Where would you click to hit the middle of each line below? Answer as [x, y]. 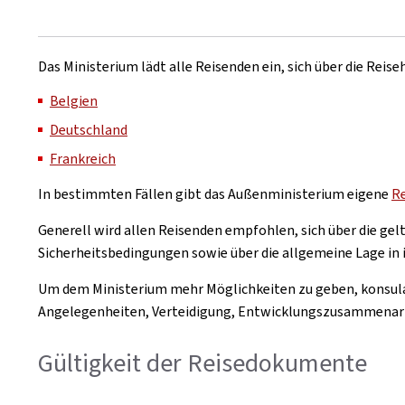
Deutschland [89, 130]
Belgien [74, 101]
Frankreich [83, 159]
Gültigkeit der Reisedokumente [202, 363]
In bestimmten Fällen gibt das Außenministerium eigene [215, 194]
